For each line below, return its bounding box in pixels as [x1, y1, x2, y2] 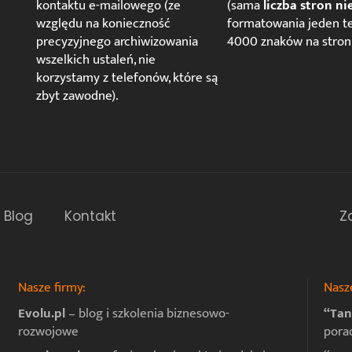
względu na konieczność [35, 13, 170, 35]
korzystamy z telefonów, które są [35, 67, 218, 90]
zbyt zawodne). [35, 85, 119, 108]
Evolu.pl [17, 302, 65, 325]
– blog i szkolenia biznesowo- [64, 302, 229, 325]
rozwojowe [17, 321, 79, 343]
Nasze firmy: [17, 277, 86, 299]
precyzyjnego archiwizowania [35, 31, 198, 53]
